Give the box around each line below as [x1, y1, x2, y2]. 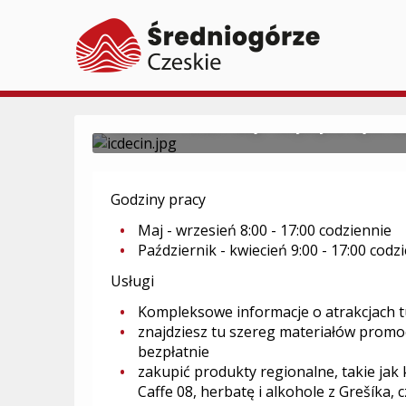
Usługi [111, 271, 154, 291]
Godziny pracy [111, 189, 206, 209]
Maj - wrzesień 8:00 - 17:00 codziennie [138, 220, 391, 240]
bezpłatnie [138, 342, 209, 362]
